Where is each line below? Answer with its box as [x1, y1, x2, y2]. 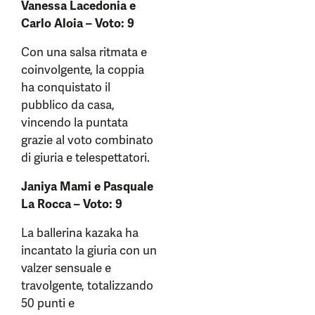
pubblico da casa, [21, 97, 115, 112]
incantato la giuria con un [21, 243, 157, 258]
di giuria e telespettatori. [21, 150, 153, 165]
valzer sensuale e [21, 260, 111, 276]
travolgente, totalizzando [21, 278, 153, 293]
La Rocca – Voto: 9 [21, 196, 122, 212]
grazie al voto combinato [21, 132, 153, 148]
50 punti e [21, 295, 75, 311]
